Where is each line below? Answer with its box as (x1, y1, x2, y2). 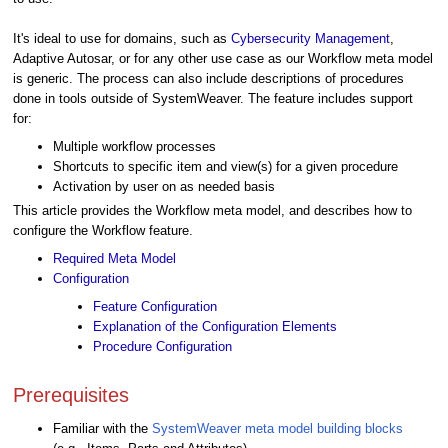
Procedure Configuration (93, 338, 232, 354)
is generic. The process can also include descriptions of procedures (13, 70, 404, 86)
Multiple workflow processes (53, 138, 216, 154)
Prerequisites (13, 383, 129, 406)
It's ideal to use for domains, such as (13, 30, 231, 46)
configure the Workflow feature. (13, 222, 193, 238)
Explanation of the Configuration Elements (93, 318, 337, 334)
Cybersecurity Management (231, 30, 390, 46)
